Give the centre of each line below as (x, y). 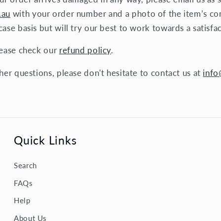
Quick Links (45, 141)
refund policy (85, 50)
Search (25, 166)
